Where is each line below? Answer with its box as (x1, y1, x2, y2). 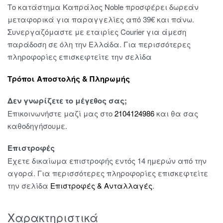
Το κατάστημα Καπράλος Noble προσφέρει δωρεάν (7, 1, 199, 12)
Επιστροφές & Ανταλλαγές (50, 180, 152, 191)
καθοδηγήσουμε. (7, 120, 67, 131)
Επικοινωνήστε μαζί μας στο (7, 108, 114, 119)
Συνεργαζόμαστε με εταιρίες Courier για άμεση (7, 26, 186, 37)
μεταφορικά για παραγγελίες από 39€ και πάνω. (7, 13, 194, 24)
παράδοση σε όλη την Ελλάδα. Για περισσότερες (7, 38, 191, 49)
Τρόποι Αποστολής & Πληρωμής (7, 73, 130, 84)
